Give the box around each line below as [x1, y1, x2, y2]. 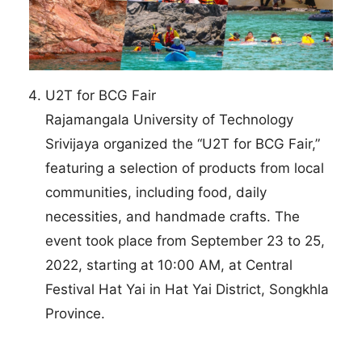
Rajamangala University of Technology [45, 112, 294, 128]
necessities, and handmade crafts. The [45, 208, 301, 225]
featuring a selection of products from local [45, 160, 325, 177]
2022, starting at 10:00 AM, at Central [45, 257, 293, 274]
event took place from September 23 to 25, [45, 233, 326, 250]
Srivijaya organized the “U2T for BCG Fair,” [45, 136, 321, 153]
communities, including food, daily [45, 184, 267, 201]
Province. [45, 305, 106, 322]
